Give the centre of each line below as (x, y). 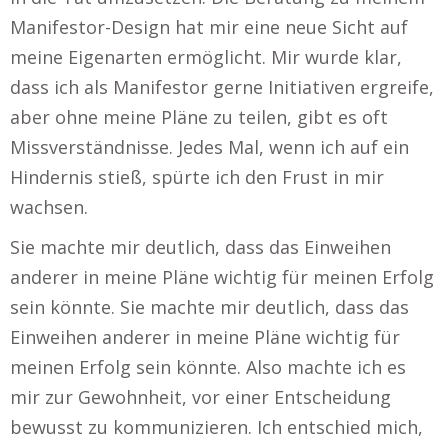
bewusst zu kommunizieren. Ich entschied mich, (216, 427)
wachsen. (49, 207)
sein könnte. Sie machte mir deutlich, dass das (209, 307)
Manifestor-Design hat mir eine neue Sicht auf (209, 27)
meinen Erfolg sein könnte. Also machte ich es (208, 367)
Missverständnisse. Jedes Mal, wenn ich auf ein (209, 147)
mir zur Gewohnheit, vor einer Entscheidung (200, 397)
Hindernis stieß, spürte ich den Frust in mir (197, 177)
